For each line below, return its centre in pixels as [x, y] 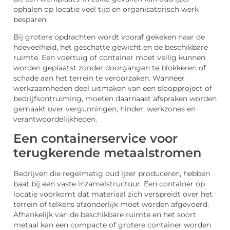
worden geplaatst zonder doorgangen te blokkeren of [110, 68]
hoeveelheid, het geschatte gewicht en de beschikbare [111, 47]
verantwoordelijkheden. [55, 119]
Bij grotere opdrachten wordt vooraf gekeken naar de [109, 37]
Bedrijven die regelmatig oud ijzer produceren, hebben [112, 174]
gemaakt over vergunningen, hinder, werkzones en [104, 109]
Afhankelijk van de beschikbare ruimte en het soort [105, 215]
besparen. [31, 19]
